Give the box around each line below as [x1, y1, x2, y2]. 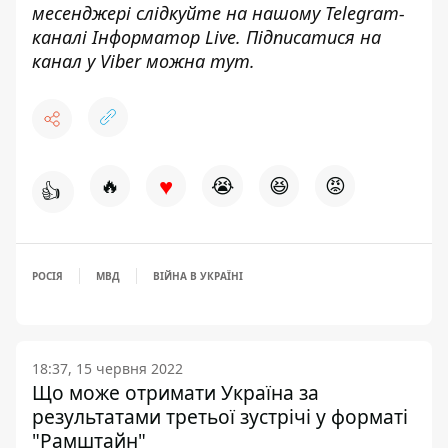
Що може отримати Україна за [32, 379, 319, 406]
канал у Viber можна [32, 49, 210, 73]
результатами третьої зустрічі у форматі [32, 403, 408, 430]
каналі [32, 25, 92, 49]
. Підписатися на [236, 25, 381, 49]
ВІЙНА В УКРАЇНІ [153, 269, 243, 283]
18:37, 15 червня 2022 [32, 359, 183, 378]
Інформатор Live [92, 25, 236, 49]
